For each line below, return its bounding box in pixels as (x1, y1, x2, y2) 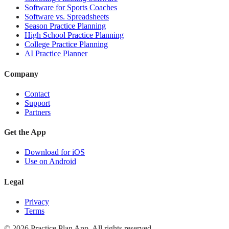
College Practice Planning (25, 40, 108, 49)
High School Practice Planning (25, 31, 124, 40)
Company (4, 69, 38, 78)
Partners (25, 107, 51, 117)
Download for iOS (25, 148, 85, 157)
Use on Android (25, 157, 76, 166)
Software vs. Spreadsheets (25, 12, 109, 21)
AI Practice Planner (25, 49, 87, 58)
